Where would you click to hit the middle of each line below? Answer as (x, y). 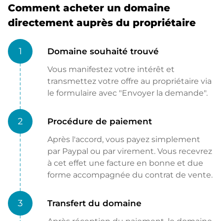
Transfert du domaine (94, 203)
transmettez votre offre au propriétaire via (129, 81)
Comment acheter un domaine (89, 8)
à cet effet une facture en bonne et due (125, 163)
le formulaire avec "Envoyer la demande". (128, 93)
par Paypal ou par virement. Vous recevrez (130, 151)
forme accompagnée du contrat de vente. (130, 175)
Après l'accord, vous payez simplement (124, 140)
